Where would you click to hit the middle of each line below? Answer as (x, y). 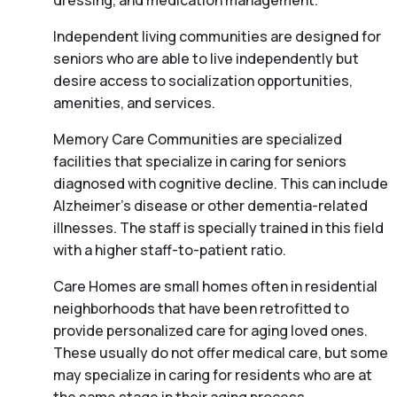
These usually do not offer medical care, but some (221, 353)
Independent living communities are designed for (217, 37)
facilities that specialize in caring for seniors (200, 162)
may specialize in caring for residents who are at (213, 375)
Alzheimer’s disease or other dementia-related (210, 206)
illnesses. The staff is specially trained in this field (218, 228)
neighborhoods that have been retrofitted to (201, 309)
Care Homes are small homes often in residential (215, 287)
